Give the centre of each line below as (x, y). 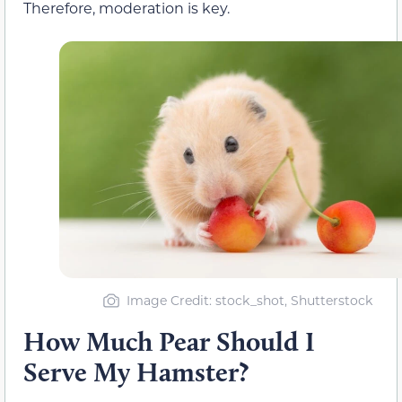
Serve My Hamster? (136, 372)
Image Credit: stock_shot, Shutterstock (249, 301)
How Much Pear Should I (169, 342)
